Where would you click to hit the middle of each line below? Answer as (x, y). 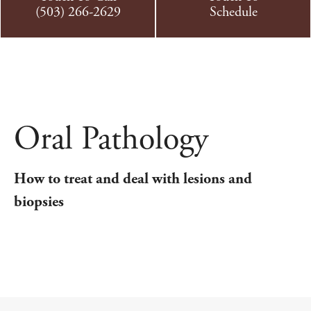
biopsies (39, 202)
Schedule (233, 12)
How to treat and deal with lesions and (133, 179)
